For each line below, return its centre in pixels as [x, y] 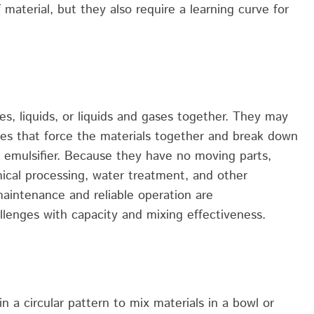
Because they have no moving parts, [168, 157]
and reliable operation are [139, 196]
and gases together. [173, 117]
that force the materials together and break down [155, 137]
